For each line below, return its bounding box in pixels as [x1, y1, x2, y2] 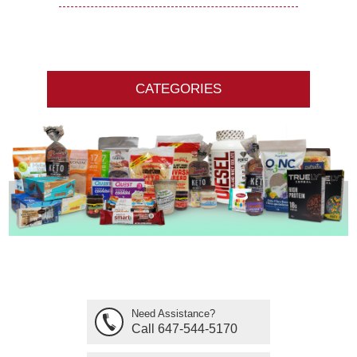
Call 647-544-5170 [131, 321, 237, 335]
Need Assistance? [131, 307, 215, 320]
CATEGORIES [135, 81, 222, 96]
